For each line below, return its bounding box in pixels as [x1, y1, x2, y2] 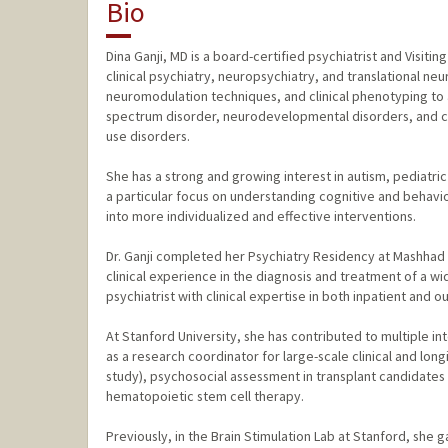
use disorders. [105, 127, 190, 146]
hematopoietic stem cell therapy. [105, 387, 304, 406]
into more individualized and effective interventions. [105, 207, 416, 226]
